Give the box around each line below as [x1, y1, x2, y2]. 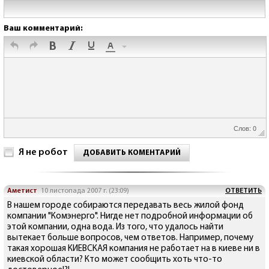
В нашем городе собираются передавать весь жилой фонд [7, 201, 244, 211]
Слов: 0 [234, 123, 256, 133]
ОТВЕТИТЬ [225, 187, 262, 195]
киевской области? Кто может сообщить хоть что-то [7, 255, 222, 265]
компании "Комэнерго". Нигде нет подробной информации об [7, 212, 253, 222]
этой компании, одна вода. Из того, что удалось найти [7, 223, 223, 232]
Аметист [7, 187, 37, 195]
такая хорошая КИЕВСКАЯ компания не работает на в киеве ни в [7, 244, 260, 254]
